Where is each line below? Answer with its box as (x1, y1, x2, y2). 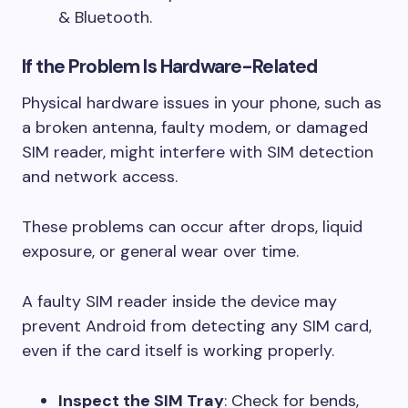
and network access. (22, 166, 178, 188)
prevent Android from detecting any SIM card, (22, 315, 372, 337)
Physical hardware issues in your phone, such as (22, 92, 382, 114)
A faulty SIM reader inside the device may (22, 291, 337, 312)
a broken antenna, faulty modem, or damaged (22, 117, 368, 138)
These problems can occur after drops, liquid (22, 216, 362, 238)
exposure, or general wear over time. (22, 240, 299, 262)
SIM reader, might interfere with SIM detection (22, 141, 373, 163)
